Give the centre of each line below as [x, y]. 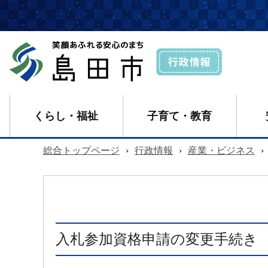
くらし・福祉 [66, 116]
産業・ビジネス [221, 151]
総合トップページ [81, 151]
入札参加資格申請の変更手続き [157, 240]
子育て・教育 [179, 116]
